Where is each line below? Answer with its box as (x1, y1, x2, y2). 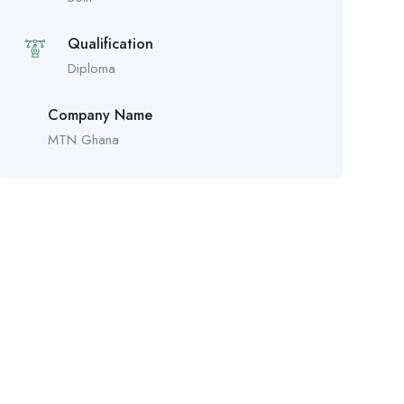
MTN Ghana (47, 129, 119, 150)
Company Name (47, 104, 152, 125)
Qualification (67, 32, 153, 54)
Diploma (67, 58, 115, 78)
